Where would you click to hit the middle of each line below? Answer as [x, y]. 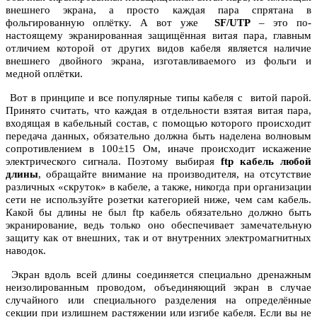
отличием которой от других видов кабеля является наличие [158, 48]
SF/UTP [233, 22]
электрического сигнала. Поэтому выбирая [113, 161]
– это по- [281, 22]
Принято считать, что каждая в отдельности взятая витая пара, [158, 110]
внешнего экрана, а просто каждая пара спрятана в [158, 10]
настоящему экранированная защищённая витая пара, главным [158, 35]
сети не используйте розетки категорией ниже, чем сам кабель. [158, 199]
